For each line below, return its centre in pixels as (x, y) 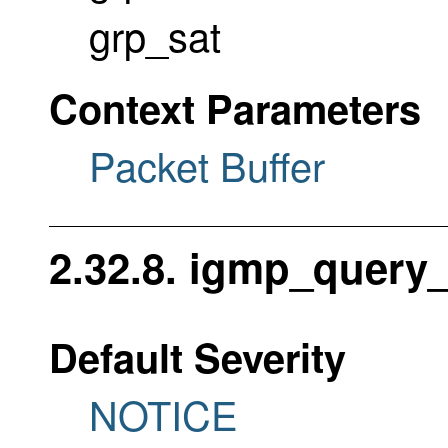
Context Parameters (235, 107)
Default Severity (197, 357)
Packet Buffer (207, 164)
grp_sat (155, 34)
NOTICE (163, 414)
